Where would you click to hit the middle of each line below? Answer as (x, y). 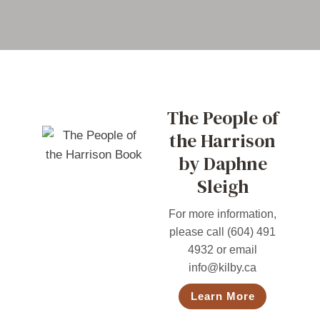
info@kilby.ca (222, 268)
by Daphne (222, 164)
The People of (222, 118)
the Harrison (222, 141)
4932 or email (222, 250)
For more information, (222, 214)
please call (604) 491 (222, 232)
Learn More (223, 296)
